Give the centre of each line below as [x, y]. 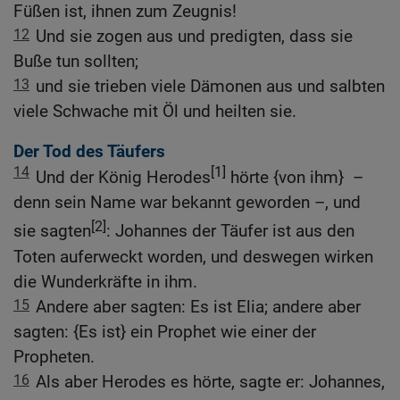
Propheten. [54, 356]
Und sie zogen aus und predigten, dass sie [194, 36]
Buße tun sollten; [76, 61]
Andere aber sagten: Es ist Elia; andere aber [198, 306]
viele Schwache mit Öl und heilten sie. [155, 111]
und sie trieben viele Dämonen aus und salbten [210, 86]
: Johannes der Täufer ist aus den [230, 231]
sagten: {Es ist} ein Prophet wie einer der [165, 331]
